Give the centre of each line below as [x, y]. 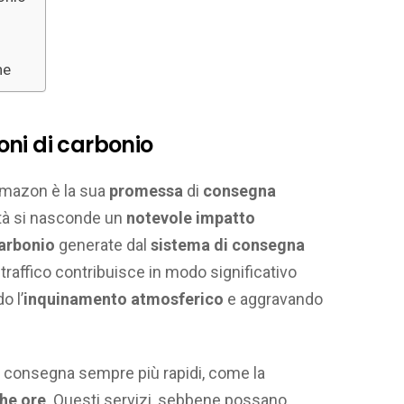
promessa [144, 190]
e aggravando [273, 298]
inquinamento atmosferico [124, 298]
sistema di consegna [228, 244]
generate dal [103, 244]
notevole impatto [189, 217]
